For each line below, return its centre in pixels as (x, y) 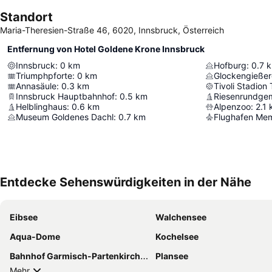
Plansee (172, 256)
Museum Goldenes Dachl (65, 117)
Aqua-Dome (35, 237)
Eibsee (24, 217)
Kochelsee (177, 237)
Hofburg (230, 66)
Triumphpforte (44, 76)
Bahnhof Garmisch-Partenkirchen (75, 256)
